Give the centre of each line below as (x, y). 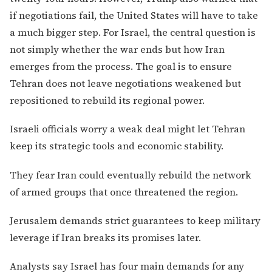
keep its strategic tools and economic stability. (117, 146)
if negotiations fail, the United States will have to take (134, 15)
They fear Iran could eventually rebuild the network (131, 175)
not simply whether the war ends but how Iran (117, 49)
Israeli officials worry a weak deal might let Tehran (127, 129)
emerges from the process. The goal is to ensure (121, 66)
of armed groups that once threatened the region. (124, 192)
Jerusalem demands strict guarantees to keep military (135, 220)
